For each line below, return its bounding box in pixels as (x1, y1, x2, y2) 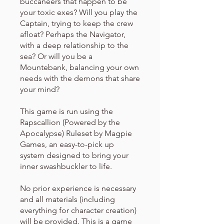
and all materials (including (20, 194, 115, 204)
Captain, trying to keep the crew (20, 18, 133, 28)
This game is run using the (20, 106, 113, 116)
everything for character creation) (20, 205, 136, 215)
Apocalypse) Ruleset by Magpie (20, 128, 132, 138)
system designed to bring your (20, 150, 128, 160)
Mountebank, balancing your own (20, 62, 139, 72)
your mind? (20, 84, 59, 94)
